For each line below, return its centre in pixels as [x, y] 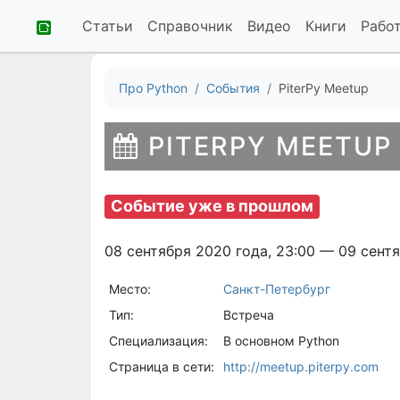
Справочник [190, 26]
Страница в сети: [161, 366]
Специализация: [158, 340]
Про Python [153, 88]
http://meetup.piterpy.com [300, 366]
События [233, 88]
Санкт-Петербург [276, 288]
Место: [129, 288]
